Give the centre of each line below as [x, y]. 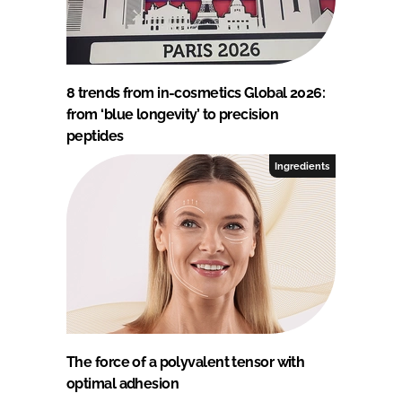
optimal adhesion [123, 383]
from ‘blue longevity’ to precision [172, 114]
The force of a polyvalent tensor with [186, 362]
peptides [95, 135]
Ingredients [302, 166]
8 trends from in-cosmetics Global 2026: [196, 92]
